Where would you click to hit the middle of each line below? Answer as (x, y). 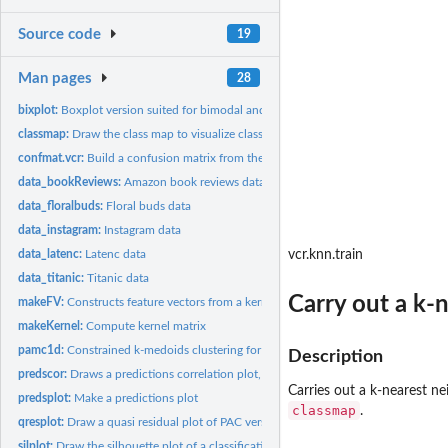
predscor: (44, 373)
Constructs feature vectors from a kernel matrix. (192, 301)
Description (335, 356)
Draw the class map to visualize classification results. (209, 133)
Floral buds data (149, 205)
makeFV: (43, 301)
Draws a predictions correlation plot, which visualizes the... (224, 373)
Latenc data (116, 253)
